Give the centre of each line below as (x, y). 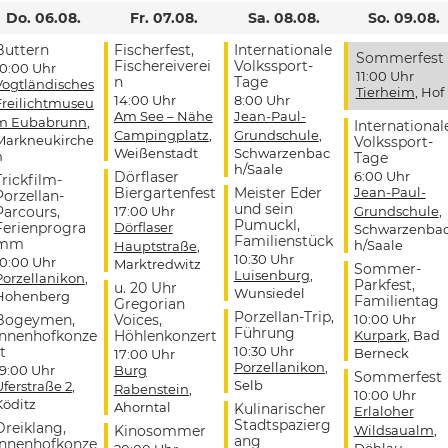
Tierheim (385, 92)
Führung (264, 333)
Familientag (396, 301)
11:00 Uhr (384, 76)
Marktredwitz (157, 264)
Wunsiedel (269, 293)
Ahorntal (142, 407)
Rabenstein (151, 389)
